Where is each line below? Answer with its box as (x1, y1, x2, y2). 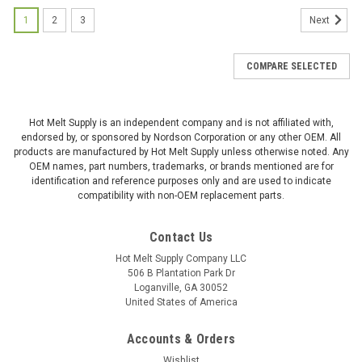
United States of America (124, 296, 238, 308)
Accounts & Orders (126, 330, 236, 347)
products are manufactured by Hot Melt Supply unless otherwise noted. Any (13, 145, 349, 158)
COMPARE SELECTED (246, 60, 337, 72)
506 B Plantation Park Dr (127, 267, 235, 279)
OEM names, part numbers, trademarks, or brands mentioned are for (28, 160, 334, 172)
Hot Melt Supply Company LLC (116, 252, 246, 264)
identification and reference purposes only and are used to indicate (31, 175, 331, 187)
